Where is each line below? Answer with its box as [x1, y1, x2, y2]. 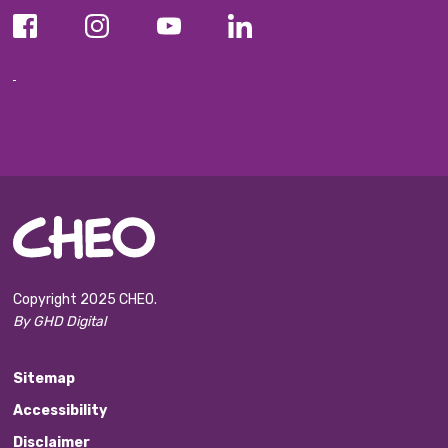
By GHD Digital [13, 312, 107, 330]
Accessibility [13, 401, 108, 419]
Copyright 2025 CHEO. [13, 290, 158, 308]
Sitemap [13, 369, 76, 387]
